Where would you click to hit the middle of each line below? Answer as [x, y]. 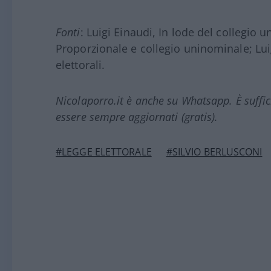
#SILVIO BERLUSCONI [214, 152]
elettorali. [80, 65]
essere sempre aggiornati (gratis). [137, 117]
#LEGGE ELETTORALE [104, 152]
